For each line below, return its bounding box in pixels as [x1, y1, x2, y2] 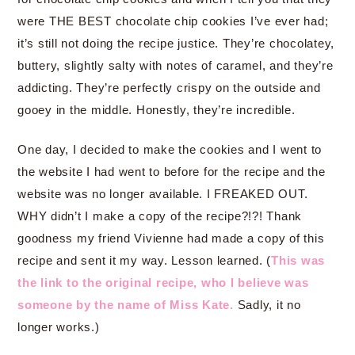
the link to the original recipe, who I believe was [17, 276, 309, 289]
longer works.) [17, 320, 100, 334]
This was [271, 254, 325, 267]
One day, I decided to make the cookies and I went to [17, 143, 322, 156]
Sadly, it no [233, 298, 301, 311]
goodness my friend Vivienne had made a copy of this [17, 231, 325, 245]
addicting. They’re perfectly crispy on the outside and [17, 81, 321, 94]
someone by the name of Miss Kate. [17, 298, 234, 311]
